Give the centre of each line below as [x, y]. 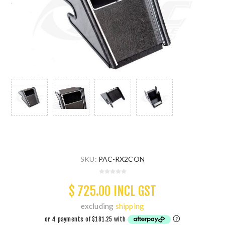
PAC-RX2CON [122, 159]
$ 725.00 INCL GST [113, 191]
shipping [130, 206]
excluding [98, 206]
